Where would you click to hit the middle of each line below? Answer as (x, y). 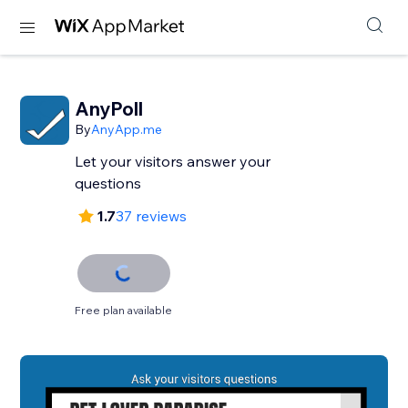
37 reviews (152, 216)
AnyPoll (109, 108)
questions (108, 183)
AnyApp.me (127, 129)
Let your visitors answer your (173, 161)
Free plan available (124, 310)
